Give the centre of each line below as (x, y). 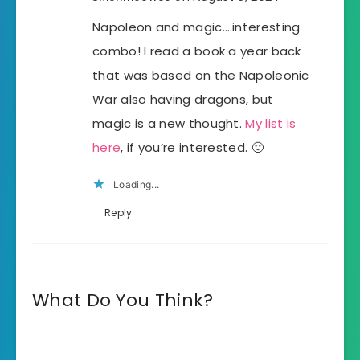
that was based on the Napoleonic (201, 75)
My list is (271, 123)
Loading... (137, 184)
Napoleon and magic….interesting (196, 27)
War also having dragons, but (183, 99)
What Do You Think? (123, 300)
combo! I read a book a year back (197, 51)
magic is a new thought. (169, 123)
